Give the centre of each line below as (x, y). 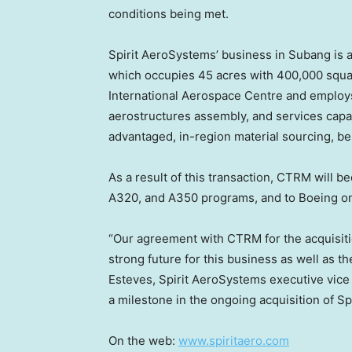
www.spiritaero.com (234, 340)
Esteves (130, 279)
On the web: (143, 340)
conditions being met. (169, 13)
